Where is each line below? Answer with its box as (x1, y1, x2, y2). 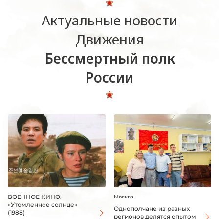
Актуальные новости (42, 10, 177, 29)
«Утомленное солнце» (8, 201, 77, 209)
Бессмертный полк (44, 48, 175, 67)
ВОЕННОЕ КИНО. (8, 193, 62, 201)
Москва (113, 194, 133, 200)
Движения (75, 29, 144, 48)
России (86, 67, 133, 87)
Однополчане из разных (113, 205, 190, 213)
